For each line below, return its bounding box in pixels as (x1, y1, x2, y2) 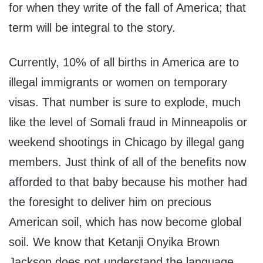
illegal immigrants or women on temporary (9, 76, 227, 89)
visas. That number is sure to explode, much (9, 96, 241, 109)
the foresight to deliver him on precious (9, 195, 211, 209)
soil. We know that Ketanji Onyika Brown (9, 235, 220, 249)
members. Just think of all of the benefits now (9, 156, 246, 169)
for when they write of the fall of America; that (9, 1, 246, 15)
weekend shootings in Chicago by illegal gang (9, 136, 244, 149)
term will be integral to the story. (9, 21, 176, 35)
